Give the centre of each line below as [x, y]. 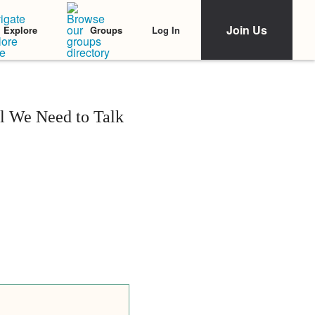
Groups [106, 30]
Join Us [247, 30]
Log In [166, 30]
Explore [20, 30]
